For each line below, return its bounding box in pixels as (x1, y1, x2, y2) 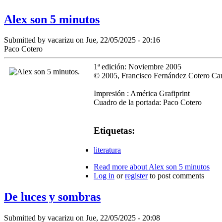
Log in (94, 171, 114, 180)
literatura (94, 145, 121, 154)
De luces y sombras (4, 190, 101, 203)
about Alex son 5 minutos (128, 162, 210, 171)
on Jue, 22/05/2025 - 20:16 (74, 36, 160, 45)
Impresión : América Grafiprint (94, 89, 190, 98)
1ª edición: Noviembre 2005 (94, 62, 181, 71)
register (125, 171, 148, 180)
